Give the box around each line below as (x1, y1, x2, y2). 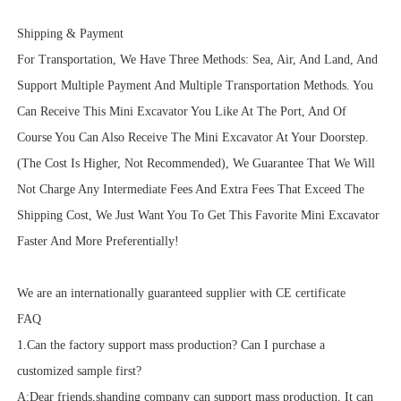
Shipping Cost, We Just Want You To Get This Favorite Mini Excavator (16, 209, 380, 223)
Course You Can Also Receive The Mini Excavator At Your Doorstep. (16, 131, 369, 145)
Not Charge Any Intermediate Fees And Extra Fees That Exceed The (16, 183, 364, 197)
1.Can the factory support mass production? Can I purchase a (16, 338, 325, 353)
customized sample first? (16, 364, 141, 379)
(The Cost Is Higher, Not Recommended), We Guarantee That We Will (16, 157, 375, 171)
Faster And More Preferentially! (16, 235, 179, 249)
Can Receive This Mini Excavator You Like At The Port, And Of (16, 105, 346, 119)
